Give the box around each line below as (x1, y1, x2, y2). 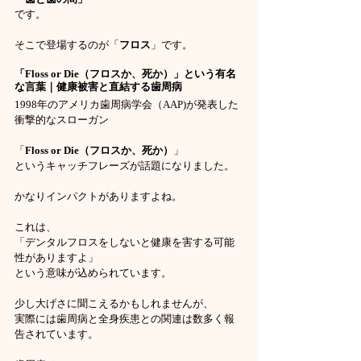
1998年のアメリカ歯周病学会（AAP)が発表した (15, 98, 239, 111)
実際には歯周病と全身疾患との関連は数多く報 (15, 313, 234, 326)
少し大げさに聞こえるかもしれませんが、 (15, 297, 214, 310)
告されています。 (15, 328, 98, 341)
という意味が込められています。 (15, 267, 172, 280)
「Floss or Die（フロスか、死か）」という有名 (15, 68, 236, 81)
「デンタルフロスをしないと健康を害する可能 (15, 236, 234, 249)
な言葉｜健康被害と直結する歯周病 (15, 81, 182, 93)
